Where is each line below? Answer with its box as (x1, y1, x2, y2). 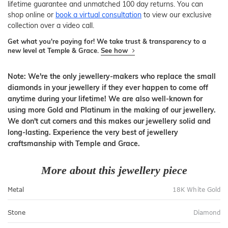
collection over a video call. (8, 20, 94, 30)
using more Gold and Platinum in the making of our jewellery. (8, 105, 216, 115)
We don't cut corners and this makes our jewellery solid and (8, 116, 211, 126)
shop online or (8, 10, 55, 19)
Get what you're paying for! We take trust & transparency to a (8, 37, 206, 45)
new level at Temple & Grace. (8, 46, 101, 54)
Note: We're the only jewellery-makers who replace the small (8, 71, 216, 81)
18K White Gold (173, 185, 220, 193)
